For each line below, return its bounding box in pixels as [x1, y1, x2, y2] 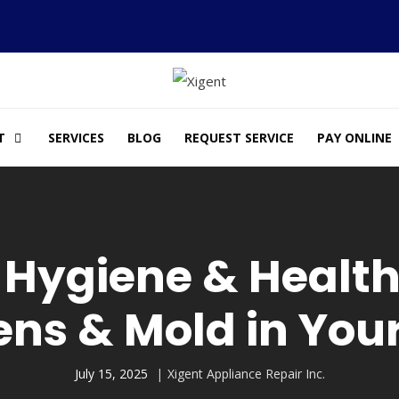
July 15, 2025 [74, 365, 148, 383]
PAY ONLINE [316, 128, 392, 146]
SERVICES [47, 128, 104, 146]
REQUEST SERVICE [183, 128, 294, 146]
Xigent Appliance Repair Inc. [167, 365, 325, 383]
